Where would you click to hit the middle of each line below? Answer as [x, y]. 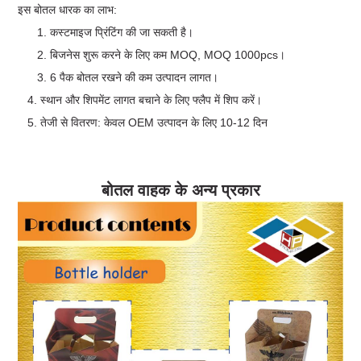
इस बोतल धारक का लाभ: [68, 9]
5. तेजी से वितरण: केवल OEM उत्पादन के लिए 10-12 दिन [143, 122]
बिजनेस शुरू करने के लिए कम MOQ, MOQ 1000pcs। [168, 54]
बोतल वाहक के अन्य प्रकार [180, 190]
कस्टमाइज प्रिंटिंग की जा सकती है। [122, 32]
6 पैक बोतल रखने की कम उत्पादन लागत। [135, 77]
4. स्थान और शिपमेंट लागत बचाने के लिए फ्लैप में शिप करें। [140, 100]
